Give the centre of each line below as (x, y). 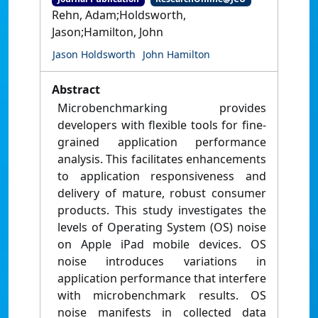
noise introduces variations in (162, 262)
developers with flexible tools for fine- (162, 125)
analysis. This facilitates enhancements (162, 159)
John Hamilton (176, 55)
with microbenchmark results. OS (162, 296)
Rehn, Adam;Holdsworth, (119, 15)
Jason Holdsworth (94, 55)
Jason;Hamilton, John (108, 32)
